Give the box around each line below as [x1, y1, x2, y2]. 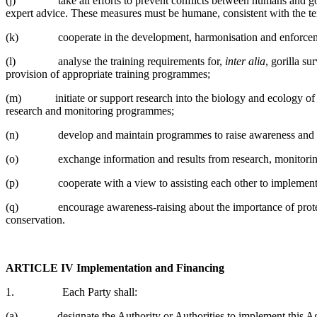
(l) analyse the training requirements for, [6, 54, 225, 67]
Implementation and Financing [76, 261, 224, 274]
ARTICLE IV [6, 261, 74, 274]
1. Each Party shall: [6, 285, 137, 298]
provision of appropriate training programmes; [6, 67, 210, 80]
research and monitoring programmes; [6, 104, 174, 117]
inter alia [225, 54, 265, 67]
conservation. [6, 213, 65, 226]
